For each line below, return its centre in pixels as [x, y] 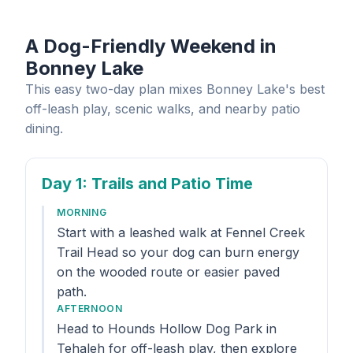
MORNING [82, 212]
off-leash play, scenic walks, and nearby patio [163, 109]
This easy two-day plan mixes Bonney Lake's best [175, 89]
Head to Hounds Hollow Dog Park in [167, 329]
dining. [44, 128]
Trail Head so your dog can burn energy [178, 252]
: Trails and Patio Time [167, 184]
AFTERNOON [90, 308]
